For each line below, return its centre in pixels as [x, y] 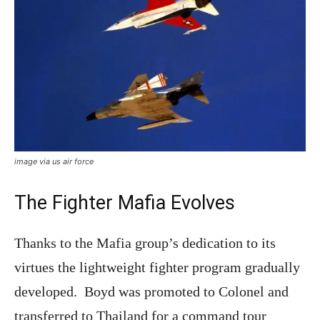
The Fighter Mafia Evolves [125, 203]
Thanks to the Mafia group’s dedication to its [145, 243]
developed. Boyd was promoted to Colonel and [151, 292]
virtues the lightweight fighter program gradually [157, 267]
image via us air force [54, 162]
